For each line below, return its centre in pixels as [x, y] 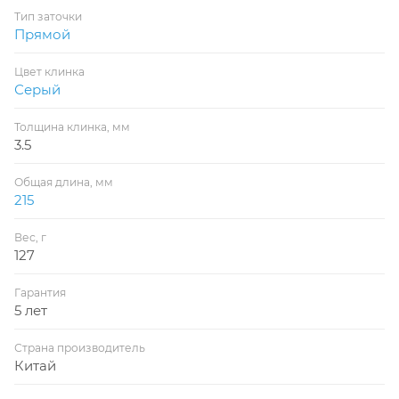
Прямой [42, 34]
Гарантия [40, 292]
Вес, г [30, 237]
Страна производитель [80, 347]
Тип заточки [48, 16]
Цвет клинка [49, 71]
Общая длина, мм [64, 182]
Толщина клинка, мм [72, 126]
